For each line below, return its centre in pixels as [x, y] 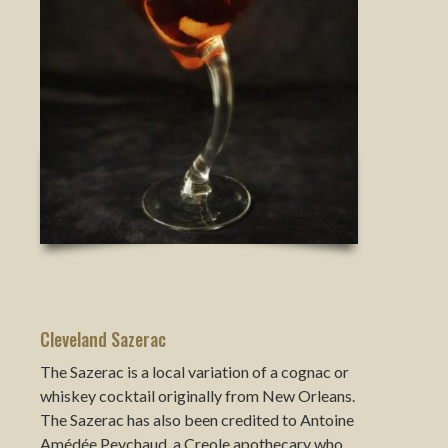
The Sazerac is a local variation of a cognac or [194, 371]
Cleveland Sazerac [103, 338]
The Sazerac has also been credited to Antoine [197, 419]
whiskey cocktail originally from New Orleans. [197, 395]
